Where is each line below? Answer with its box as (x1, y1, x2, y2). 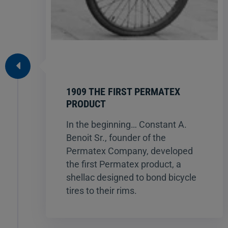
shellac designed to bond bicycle (66, 172, 196, 183)
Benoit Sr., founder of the (66, 132, 166, 143)
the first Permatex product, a (66, 158, 181, 169)
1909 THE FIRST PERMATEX (66, 85, 180, 98)
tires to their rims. (66, 185, 137, 196)
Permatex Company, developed (66, 145, 193, 156)
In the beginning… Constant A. (66, 119, 187, 130)
